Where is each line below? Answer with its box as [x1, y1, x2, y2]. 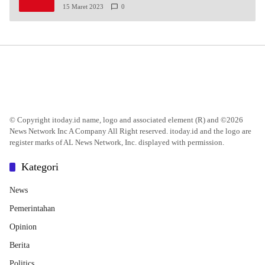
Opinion [9, 222, 37, 231]
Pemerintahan [9, 203, 55, 213]
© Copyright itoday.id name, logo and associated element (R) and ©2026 [9, 115, 243, 124]
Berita [9, 240, 30, 250]
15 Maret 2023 [63, 2, 104, 10]
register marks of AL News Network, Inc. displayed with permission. [9, 137, 224, 147]
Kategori [21, 160, 59, 173]
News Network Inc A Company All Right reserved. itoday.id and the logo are [9, 126, 251, 135]
